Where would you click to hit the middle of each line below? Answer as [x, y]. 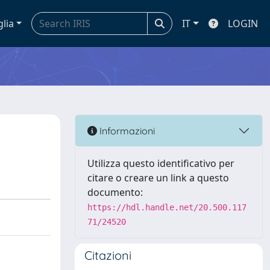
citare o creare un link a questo [158, 178]
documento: [115, 192]
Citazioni [108, 255]
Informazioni [126, 130]
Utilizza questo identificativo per [161, 163]
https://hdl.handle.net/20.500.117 [167, 207]
